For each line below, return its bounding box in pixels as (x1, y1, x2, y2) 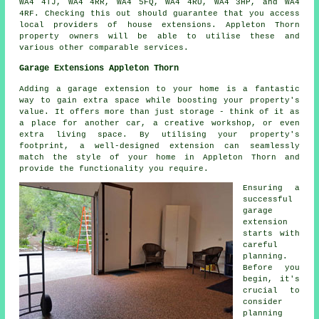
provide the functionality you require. (19, 164, 209, 174)
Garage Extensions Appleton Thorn (19, 63, 179, 74)
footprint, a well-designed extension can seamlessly (19, 142, 300, 151)
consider (243, 298, 283, 307)
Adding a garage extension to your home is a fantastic (19, 85, 300, 94)
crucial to (243, 286, 300, 296)
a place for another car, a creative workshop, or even (19, 119, 300, 128)
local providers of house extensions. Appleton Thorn (19, 21, 300, 30)
